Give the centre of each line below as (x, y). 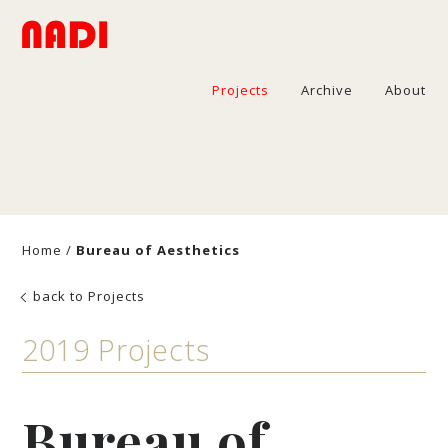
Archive (326, 90)
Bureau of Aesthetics (158, 249)
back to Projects (87, 296)
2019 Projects (116, 349)
